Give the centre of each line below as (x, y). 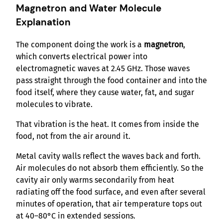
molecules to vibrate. (54, 105)
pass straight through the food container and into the (111, 81)
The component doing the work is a (80, 45)
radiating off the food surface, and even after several (111, 192)
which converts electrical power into (82, 57)
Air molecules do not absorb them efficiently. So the (110, 168)
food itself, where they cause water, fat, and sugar (105, 93)
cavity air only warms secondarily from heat (95, 180)
